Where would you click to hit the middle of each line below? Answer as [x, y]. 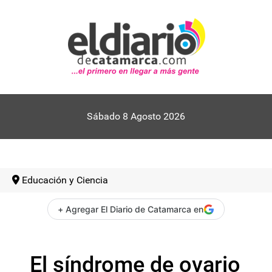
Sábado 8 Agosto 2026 [136, 116]
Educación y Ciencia [65, 180]
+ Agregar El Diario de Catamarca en [131, 209]
